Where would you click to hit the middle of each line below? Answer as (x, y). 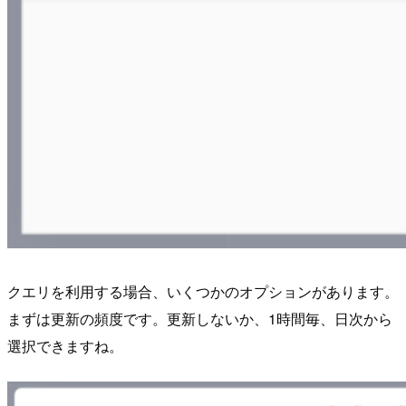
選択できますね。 (65, 345)
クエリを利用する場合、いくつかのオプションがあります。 (203, 291)
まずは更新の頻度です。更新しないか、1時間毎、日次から (200, 318)
